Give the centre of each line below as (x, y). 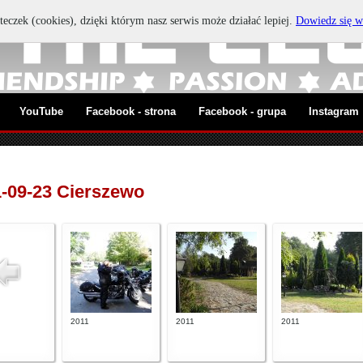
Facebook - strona (131, 111)
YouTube (41, 111)
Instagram (334, 111)
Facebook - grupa (242, 111)
